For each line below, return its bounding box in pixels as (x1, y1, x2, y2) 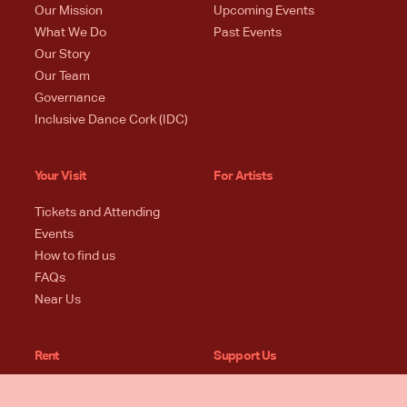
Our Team (34, 69, 90, 83)
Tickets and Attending (34, 206, 160, 220)
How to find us (34, 250, 115, 263)
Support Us (213, 350, 277, 363)
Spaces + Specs (34, 386, 127, 400)
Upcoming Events (213, 4, 315, 17)
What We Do (34, 25, 106, 39)
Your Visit (34, 169, 86, 183)
